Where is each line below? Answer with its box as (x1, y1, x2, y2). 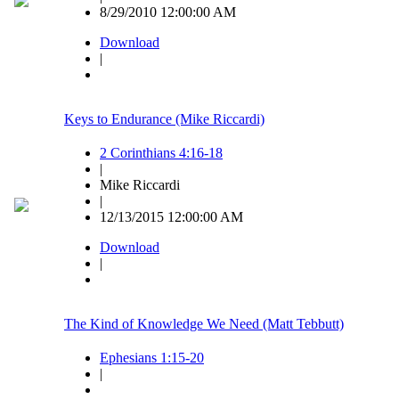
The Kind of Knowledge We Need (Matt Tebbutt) (64, 316, 344, 332)
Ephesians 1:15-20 (100, 350, 204, 366)
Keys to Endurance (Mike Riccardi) (64, 111, 265, 127)
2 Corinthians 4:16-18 (100, 145, 223, 161)
